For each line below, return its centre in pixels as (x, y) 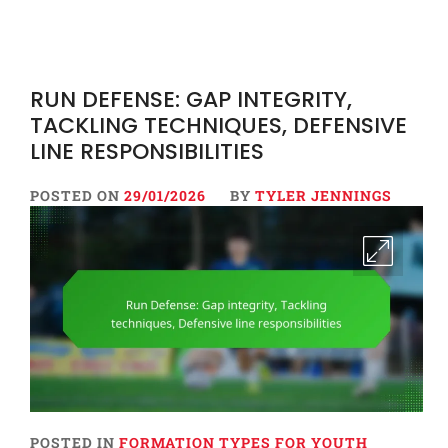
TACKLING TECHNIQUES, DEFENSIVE (218, 125)
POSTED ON (77, 195)
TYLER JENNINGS (323, 195)
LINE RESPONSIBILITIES (147, 151)
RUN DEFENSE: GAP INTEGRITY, (191, 99)
